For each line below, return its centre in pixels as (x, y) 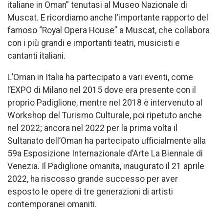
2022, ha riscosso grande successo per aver (93, 179)
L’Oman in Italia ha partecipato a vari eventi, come (100, 77)
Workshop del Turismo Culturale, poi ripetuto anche (105, 115)
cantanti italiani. (36, 56)
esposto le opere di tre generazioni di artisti (90, 191)
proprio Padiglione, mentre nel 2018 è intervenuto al (105, 102)
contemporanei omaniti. (52, 204)
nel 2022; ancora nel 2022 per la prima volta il (92, 128)
